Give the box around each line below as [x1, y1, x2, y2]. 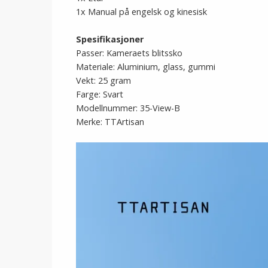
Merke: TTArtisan [76, 116, 144, 127]
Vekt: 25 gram [76, 75, 131, 86]
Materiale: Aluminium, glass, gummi [76, 61, 215, 72]
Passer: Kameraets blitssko [76, 47, 182, 59]
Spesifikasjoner [76, 33, 144, 45]
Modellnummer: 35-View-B [76, 102, 180, 114]
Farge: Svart [76, 89, 123, 100]
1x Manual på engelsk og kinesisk [76, 6, 207, 17]
